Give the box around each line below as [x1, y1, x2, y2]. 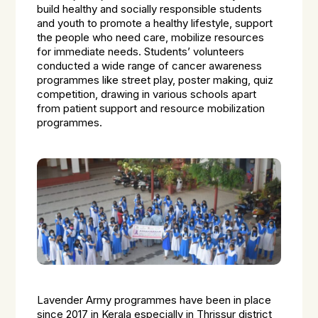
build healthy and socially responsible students [37, 3, 263, 16]
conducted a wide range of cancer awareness [37, 60, 263, 72]
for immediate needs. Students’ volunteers [37, 45, 245, 58]
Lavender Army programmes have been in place [37, 294, 272, 307]
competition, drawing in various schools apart [37, 88, 257, 101]
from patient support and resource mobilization [37, 102, 265, 115]
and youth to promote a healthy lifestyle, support [37, 17, 273, 30]
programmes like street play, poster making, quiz [37, 74, 274, 87]
